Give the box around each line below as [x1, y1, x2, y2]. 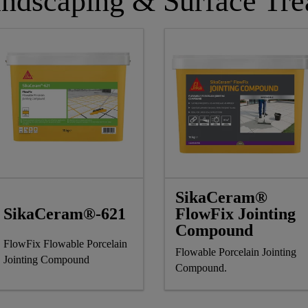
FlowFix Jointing [175, 204, 296, 223]
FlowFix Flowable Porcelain [3, 237, 127, 250]
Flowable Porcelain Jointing [175, 245, 296, 258]
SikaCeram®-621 [3, 204, 126, 223]
